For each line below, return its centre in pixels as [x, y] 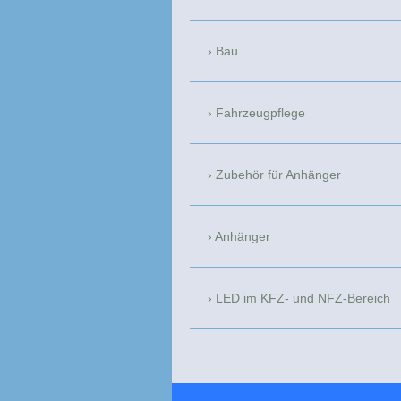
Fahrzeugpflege [260, 113]
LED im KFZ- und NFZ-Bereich [303, 299]
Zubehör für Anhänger [278, 175]
